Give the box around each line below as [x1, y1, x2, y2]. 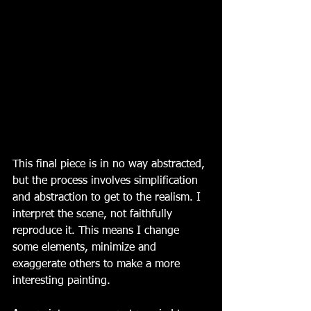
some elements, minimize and [12, 242, 160, 253]
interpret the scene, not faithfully [12, 208, 176, 220]
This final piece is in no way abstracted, [12, 158, 208, 170]
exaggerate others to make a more [12, 258, 183, 270]
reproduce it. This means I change [12, 225, 183, 237]
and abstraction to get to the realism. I [12, 192, 204, 203]
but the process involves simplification [12, 175, 201, 187]
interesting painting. [12, 275, 114, 287]
